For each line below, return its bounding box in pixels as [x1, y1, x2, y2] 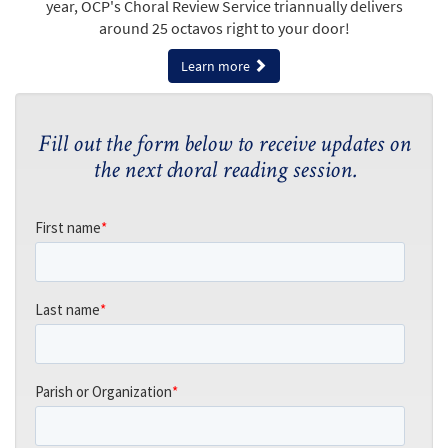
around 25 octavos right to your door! [98, 18, 350, 39]
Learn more [181, 57, 253, 76]
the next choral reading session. [92, 160, 356, 185]
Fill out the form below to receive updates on [37, 134, 411, 159]
